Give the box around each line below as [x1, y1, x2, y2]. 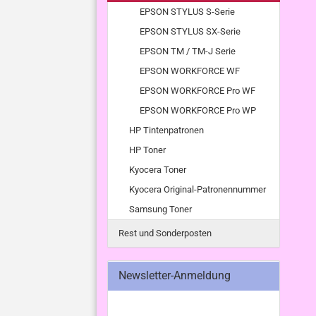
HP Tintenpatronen [129, 125, 204, 135]
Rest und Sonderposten [119, 228, 212, 238]
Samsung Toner [129, 204, 192, 214]
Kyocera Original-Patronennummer [129, 184, 266, 195]
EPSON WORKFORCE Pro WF [140, 85, 255, 96]
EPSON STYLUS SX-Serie [140, 26, 241, 37]
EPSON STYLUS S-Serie [140, 6, 235, 17]
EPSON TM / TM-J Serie [140, 46, 236, 56]
